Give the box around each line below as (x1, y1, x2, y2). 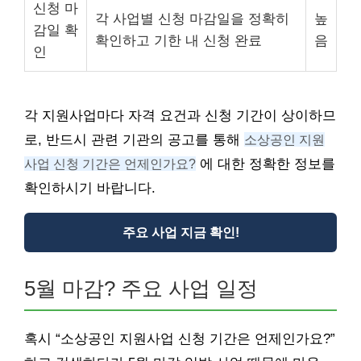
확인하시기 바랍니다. (24, 180, 156, 196)
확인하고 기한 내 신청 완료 (95, 33, 262, 48)
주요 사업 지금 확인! (122, 226, 239, 239)
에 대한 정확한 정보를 (196, 156, 335, 172)
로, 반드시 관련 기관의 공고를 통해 (24, 132, 244, 147)
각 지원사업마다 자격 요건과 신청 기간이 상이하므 (24, 108, 336, 123)
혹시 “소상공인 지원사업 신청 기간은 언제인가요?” (24, 331, 335, 346)
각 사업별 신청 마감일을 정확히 (95, 11, 289, 27)
